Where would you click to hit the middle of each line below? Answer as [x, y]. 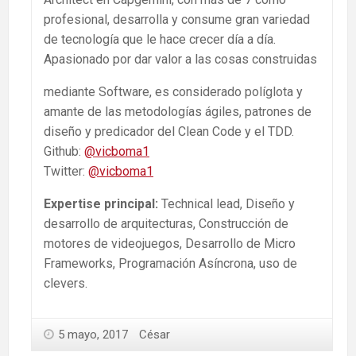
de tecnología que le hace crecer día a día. [160, 40]
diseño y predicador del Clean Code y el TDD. [169, 132]
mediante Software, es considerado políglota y [173, 92]
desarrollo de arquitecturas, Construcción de [166, 224]
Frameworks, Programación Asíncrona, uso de [170, 264]
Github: [64, 152]
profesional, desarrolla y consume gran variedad [177, 20]
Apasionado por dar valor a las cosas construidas [180, 60]
